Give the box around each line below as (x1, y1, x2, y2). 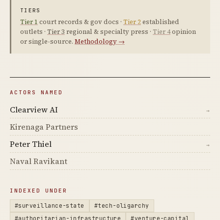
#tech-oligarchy (94, 202, 149, 210)
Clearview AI (10, 104, 58, 115)
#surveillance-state (15, 202, 84, 210)
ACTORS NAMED (10, 89, 63, 96)
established (141, 18, 179, 27)
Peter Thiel (10, 138, 52, 150)
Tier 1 (20, 18, 38, 27)
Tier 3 (47, 27, 65, 36)
